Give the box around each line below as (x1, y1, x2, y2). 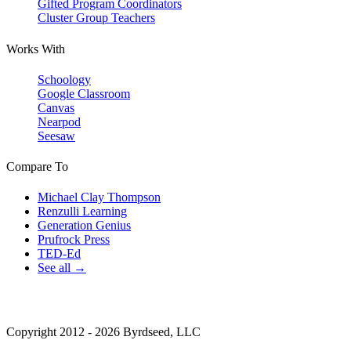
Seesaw (38, 128, 75, 143)
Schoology (38, 72, 91, 86)
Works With (6, 42, 65, 56)
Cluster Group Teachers (38, 11, 155, 25)
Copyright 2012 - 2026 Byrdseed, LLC (6, 325, 201, 339)
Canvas (38, 100, 74, 114)
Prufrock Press (38, 233, 110, 247)
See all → (38, 261, 86, 275)
